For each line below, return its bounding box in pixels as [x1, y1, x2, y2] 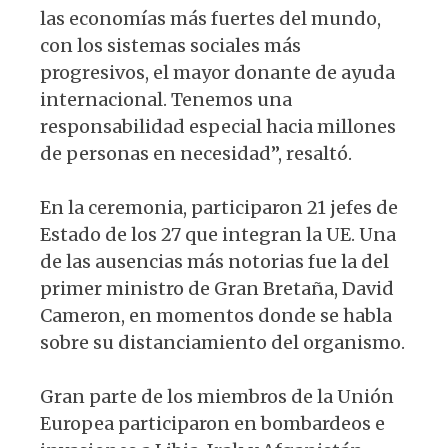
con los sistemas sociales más [40, 33, 301, 57]
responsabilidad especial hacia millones [40, 114, 396, 138]
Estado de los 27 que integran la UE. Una [40, 222, 396, 246]
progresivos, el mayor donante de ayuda [40, 60, 395, 84]
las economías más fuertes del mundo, [40, 6, 381, 30]
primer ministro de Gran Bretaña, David [40, 276, 394, 300]
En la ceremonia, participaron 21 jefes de [40, 195, 398, 219]
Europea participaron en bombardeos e [40, 411, 385, 435]
